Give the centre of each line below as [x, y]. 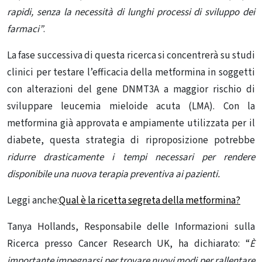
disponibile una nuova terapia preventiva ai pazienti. [113, 174]
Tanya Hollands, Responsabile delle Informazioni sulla [131, 227]
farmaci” [25, 29]
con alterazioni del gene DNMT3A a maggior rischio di [131, 89]
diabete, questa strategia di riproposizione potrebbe [131, 140]
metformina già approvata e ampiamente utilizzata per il [131, 123]
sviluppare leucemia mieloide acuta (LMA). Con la [131, 106]
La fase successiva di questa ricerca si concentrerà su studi [131, 55]
